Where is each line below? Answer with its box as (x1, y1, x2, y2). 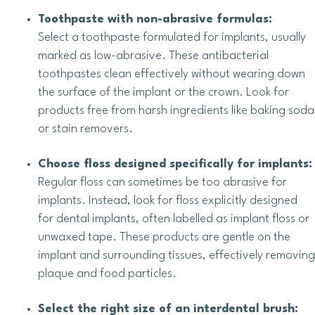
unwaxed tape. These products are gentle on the (38, 231, 290, 244)
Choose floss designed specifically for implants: (38, 158, 312, 171)
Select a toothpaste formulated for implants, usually (38, 32, 306, 44)
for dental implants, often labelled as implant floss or (38, 213, 309, 226)
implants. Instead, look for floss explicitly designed (38, 195, 297, 207)
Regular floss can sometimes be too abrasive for (38, 176, 287, 189)
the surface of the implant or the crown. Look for (38, 86, 289, 99)
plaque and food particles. (38, 268, 176, 281)
